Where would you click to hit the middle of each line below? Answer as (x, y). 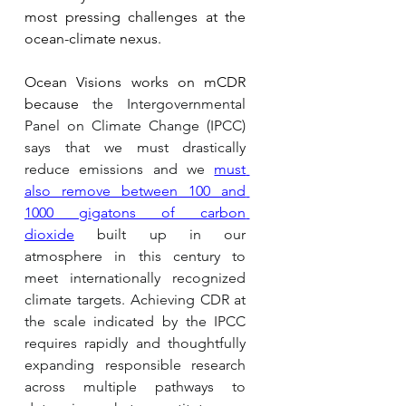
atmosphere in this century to (135, 256)
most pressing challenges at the (135, 16)
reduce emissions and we (119, 169)
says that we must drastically (135, 147)
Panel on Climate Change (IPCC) (135, 125)
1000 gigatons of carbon (135, 212)
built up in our (160, 234)
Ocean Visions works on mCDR (135, 82)
